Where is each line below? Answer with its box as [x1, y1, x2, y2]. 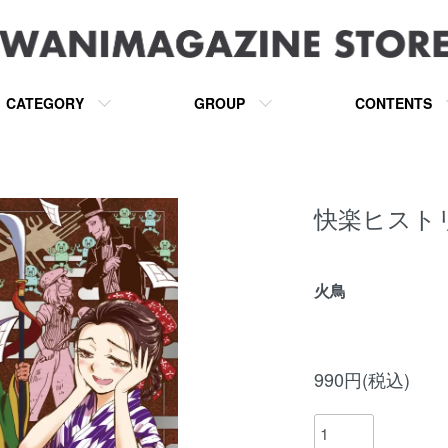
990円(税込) [314, 365, 410, 392]
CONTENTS [355, 92, 432, 113]
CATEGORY [6, 92, 84, 113]
